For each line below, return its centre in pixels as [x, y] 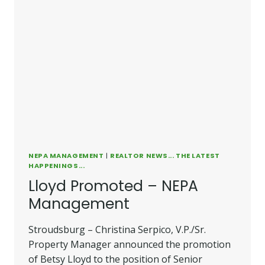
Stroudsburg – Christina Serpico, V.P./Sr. [117, 229]
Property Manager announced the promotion [130, 244]
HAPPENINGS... [57, 165]
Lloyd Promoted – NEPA [113, 186]
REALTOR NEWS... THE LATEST [165, 155]
